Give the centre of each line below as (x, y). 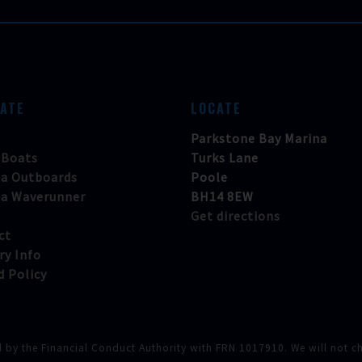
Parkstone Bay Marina (259, 138)
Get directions (236, 216)
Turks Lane (225, 158)
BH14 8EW (222, 196)
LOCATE (216, 108)
